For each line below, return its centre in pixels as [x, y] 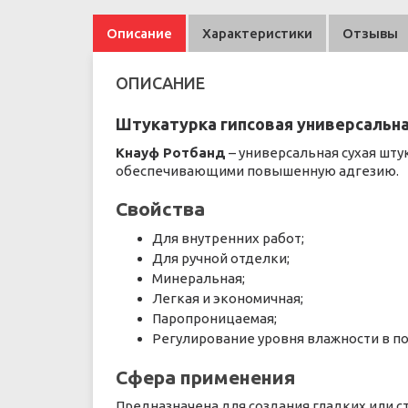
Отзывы [370, 33]
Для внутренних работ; [228, 238]
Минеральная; [199, 278]
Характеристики [257, 33]
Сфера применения [205, 377]
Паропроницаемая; [214, 318]
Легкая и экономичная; [228, 298]
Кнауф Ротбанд [171, 153]
